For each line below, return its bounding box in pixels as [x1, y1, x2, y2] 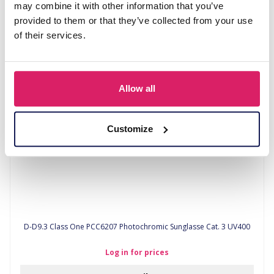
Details [121, 42, 153, 53]
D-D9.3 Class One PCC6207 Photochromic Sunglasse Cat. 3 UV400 [24, 221, 250, 232]
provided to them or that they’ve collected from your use [14, 15, 253, 26]
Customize [107, 123, 154, 134]
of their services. [14, 30, 86, 41]
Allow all [119, 83, 155, 94]
